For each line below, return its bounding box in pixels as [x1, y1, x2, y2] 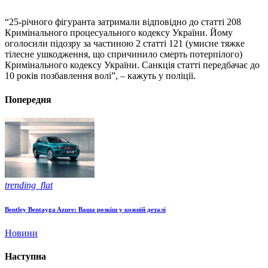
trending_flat [5, 179, 53, 190]
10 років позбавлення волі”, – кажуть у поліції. [5, 71, 196, 81]
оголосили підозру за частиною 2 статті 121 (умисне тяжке [5, 38, 245, 49]
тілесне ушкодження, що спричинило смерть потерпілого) [5, 49, 242, 60]
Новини [5, 227, 38, 238]
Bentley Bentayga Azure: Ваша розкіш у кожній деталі [5, 205, 166, 213]
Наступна [5, 251, 46, 262]
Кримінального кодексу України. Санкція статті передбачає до [5, 60, 260, 71]
